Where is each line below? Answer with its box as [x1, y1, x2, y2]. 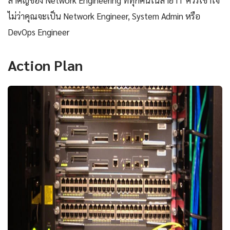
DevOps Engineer [8, 26, 69, 37]
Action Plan [8, 55, 83, 74]
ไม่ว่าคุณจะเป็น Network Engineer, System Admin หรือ [8, 10, 200, 22]
